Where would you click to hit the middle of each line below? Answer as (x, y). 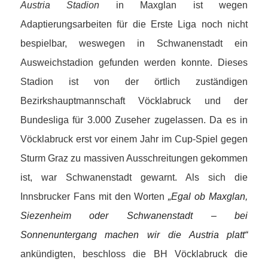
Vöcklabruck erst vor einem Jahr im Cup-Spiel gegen (134, 139)
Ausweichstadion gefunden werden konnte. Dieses (134, 63)
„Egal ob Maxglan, (208, 197)
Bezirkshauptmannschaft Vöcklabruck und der (134, 101)
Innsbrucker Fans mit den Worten (94, 197)
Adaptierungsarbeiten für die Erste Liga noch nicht (134, 25)
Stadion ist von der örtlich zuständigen (134, 82)
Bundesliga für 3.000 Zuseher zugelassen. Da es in (134, 120)
